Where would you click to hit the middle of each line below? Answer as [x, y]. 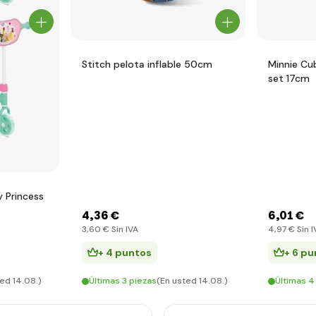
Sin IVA [124, 229]
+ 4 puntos [125, 253]
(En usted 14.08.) [192, 281]
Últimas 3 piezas [123, 281]
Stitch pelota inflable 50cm [147, 64]
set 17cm [289, 78]
